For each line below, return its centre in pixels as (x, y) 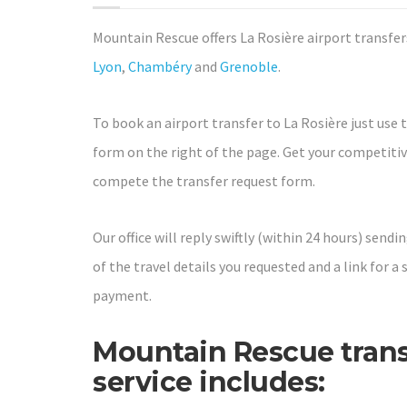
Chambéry (160, 66)
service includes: (209, 382)
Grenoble (249, 66)
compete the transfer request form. (204, 180)
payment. (122, 295)
